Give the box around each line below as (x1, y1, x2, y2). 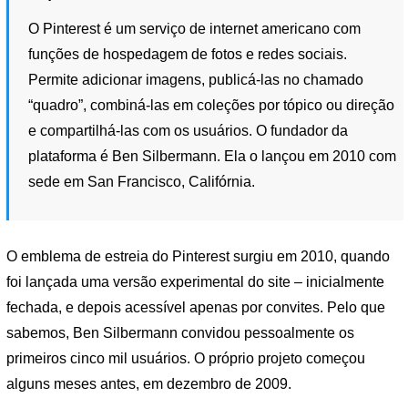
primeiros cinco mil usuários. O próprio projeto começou (6, 351, 365, 367)
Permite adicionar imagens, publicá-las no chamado (28, 71, 364, 87)
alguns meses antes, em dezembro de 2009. (6, 376, 291, 393)
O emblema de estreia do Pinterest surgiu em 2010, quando (6, 249, 390, 265)
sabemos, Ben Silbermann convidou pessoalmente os (6, 325, 354, 342)
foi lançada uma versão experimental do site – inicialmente (6, 274, 384, 291)
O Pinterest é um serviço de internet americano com (28, 20, 362, 36)
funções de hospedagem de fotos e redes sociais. (28, 46, 348, 62)
